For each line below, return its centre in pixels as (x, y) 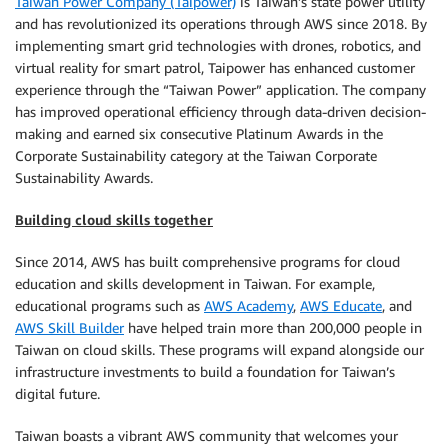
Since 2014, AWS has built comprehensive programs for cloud (207, 261)
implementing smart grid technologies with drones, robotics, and (218, 45)
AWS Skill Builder (69, 327)
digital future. (57, 393)
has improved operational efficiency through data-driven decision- (220, 111)
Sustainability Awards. (84, 177)
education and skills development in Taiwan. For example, (195, 283)
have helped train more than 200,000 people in (273, 327)
